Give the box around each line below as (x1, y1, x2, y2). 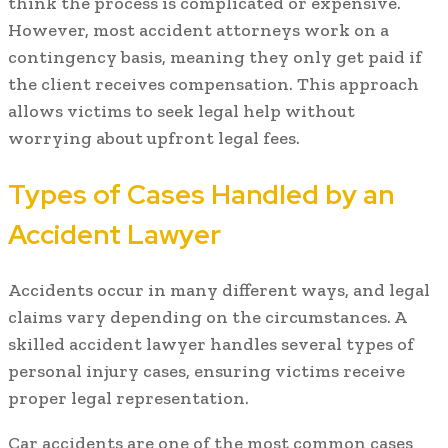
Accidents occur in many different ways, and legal (8, 279, 430, 302)
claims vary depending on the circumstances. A (8, 306, 406, 329)
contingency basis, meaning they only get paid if (8, 46, 422, 69)
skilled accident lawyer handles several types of (8, 333, 414, 356)
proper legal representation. (8, 387, 249, 410)
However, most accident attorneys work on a (8, 19, 389, 42)
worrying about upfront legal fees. (8, 127, 300, 150)
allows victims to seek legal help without (8, 100, 355, 123)
